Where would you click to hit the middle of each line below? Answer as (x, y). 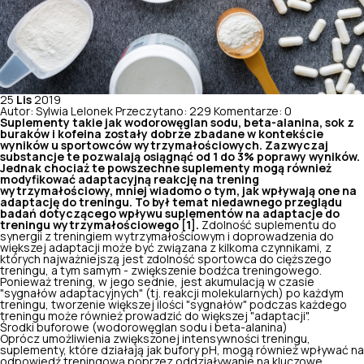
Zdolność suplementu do (268, 225)
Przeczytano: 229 (163, 111)
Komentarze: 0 (253, 111)
